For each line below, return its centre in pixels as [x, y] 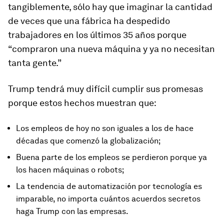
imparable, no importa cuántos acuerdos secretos [108, 198]
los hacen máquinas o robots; [70, 169]
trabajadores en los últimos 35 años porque [97, 34]
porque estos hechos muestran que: [82, 102]
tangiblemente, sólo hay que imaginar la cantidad [110, 6]
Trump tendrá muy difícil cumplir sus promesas [105, 88]
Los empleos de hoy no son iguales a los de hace [105, 128]
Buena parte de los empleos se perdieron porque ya [111, 157]
